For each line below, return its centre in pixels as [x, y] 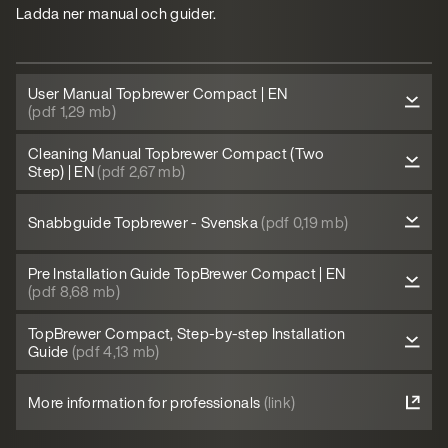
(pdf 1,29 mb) [72, 111]
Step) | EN [63, 171]
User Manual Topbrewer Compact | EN [158, 93]
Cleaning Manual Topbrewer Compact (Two [176, 153]
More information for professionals [146, 402]
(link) [279, 402]
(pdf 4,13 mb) [115, 351]
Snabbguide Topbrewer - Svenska [145, 222]
